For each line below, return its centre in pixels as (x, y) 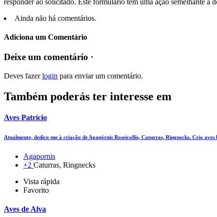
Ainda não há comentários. (55, 18)
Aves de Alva (25, 209)
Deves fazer (23, 76)
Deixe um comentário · (49, 57)
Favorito (36, 190)
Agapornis (39, 156)
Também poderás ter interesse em (88, 96)
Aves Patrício (25, 118)
